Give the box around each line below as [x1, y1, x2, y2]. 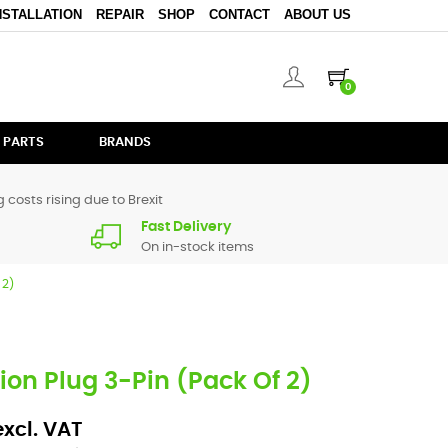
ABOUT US [283, 7, 351, 22]
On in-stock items [141, 241, 254, 254]
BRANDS [99, 136, 151, 149]
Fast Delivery [141, 220, 231, 234]
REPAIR [95, 7, 144, 22]
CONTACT [208, 7, 270, 22]
